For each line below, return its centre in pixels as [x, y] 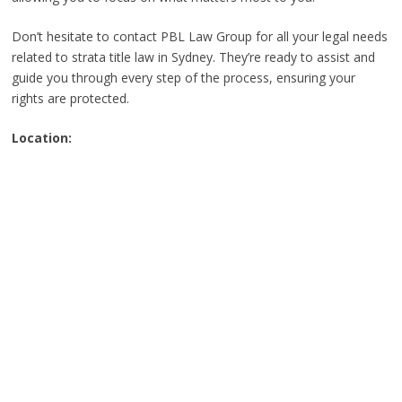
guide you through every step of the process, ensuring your [183, 77]
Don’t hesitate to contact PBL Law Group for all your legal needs [199, 36]
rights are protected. [70, 98]
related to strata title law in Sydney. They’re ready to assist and [193, 57]
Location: [41, 137]
